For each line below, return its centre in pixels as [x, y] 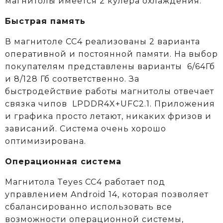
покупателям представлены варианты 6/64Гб [110, 66]
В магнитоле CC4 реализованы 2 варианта [103, 41]
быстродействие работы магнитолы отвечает [110, 91]
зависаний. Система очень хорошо [86, 128]
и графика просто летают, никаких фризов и [108, 116]
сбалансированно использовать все [89, 207]
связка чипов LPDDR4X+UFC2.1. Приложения [110, 104]
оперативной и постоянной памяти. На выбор [111, 54]
